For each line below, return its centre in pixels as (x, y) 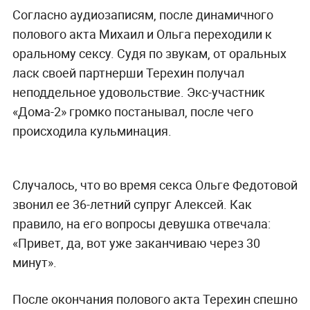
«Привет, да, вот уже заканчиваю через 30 (136, 243)
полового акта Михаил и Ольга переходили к (142, 34)
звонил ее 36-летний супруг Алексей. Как (132, 204)
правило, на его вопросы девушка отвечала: (141, 223)
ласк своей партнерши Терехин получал (128, 72)
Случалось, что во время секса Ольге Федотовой (155, 184)
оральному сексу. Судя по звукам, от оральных (149, 53)
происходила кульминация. (93, 130)
